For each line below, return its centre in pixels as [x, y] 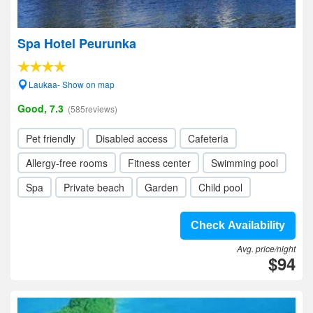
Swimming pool [245, 163]
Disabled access [132, 138]
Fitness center [159, 163]
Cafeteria [208, 138]
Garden [161, 187]
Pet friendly [51, 138]
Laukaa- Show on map [72, 84]
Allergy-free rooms [67, 163]
